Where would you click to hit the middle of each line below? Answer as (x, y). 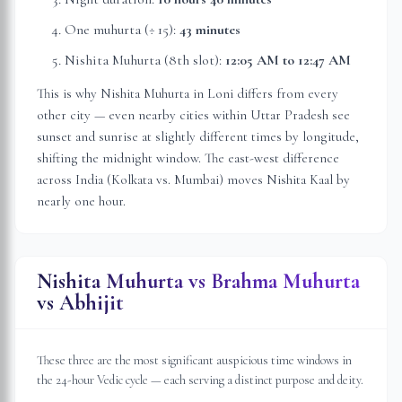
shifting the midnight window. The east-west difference (188, 158)
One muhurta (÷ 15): (122, 30)
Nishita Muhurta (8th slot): (145, 60)
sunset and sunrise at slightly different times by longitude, (198, 136)
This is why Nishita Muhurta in (122, 93)
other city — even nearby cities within (144, 115)
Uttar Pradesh (289, 115)
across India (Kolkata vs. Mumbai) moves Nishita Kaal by (193, 179)
